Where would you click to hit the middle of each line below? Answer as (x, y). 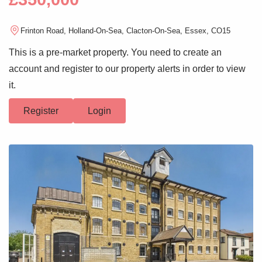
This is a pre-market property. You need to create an (115, 53)
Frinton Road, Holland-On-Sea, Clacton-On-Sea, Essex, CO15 (125, 30)
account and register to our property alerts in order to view (127, 69)
